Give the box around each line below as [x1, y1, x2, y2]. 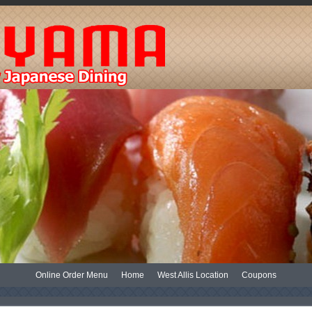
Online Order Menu [36, 270, 108, 280]
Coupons [242, 270, 276, 280]
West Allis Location [157, 270, 228, 280]
